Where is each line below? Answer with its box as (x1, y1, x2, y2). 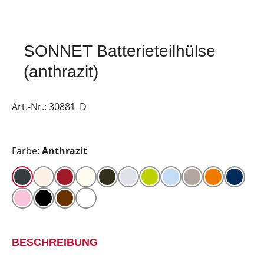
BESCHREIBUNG (12, 236, 98, 248)
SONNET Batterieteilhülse (24, 42, 216, 60)
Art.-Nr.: (12, 100, 49, 113)
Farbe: (12, 144, 42, 157)
